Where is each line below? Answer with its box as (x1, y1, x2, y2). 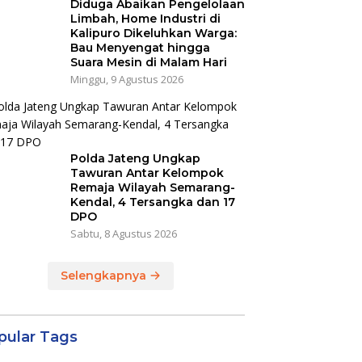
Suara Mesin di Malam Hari (69, 55, 227, 70)
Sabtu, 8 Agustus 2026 (69, 226, 177, 242)
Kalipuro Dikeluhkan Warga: (69, 26, 237, 41)
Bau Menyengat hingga (69, 40, 210, 56)
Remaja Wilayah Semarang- (69, 180, 235, 196)
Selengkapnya (61, 268, 150, 284)
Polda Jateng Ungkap (69, 151, 200, 166)
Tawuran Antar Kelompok (69, 166, 224, 181)
